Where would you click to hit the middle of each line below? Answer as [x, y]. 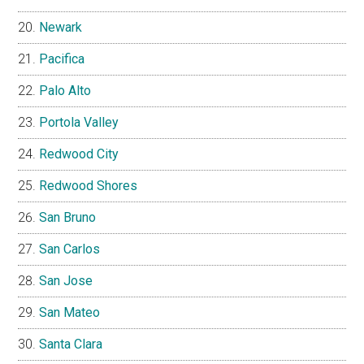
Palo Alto [65, 91]
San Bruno [68, 218]
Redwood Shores [89, 186]
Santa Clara [71, 344]
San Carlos [70, 249]
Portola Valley [79, 123]
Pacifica [62, 59]
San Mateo [70, 313]
